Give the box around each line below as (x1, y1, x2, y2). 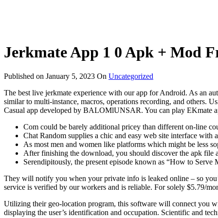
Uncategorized (109, 72, 153, 80)
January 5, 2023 (46, 72, 95, 80)
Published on (4, 72, 46, 80)
